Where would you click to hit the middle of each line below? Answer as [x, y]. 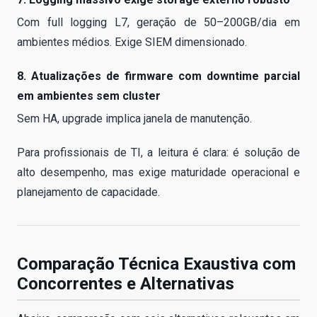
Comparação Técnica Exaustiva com [156, 264]
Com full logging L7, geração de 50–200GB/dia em [158, 22]
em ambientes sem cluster [89, 96]
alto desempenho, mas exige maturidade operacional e [158, 172]
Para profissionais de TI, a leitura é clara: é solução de [158, 152]
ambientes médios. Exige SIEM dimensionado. [132, 42]
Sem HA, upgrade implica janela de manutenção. [134, 118]
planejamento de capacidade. [88, 192]
